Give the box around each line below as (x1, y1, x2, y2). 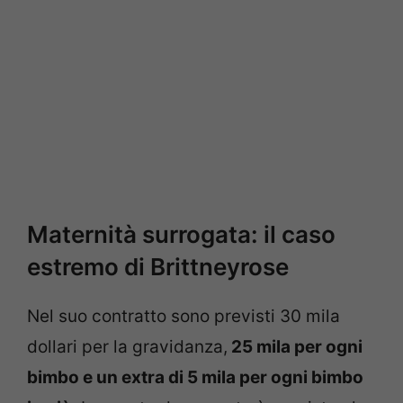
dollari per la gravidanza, (27, 336, 228, 358)
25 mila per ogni (228, 336, 363, 358)
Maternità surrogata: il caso (27, 220, 336, 249)
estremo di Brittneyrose (27, 253, 289, 282)
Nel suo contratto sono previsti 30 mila (27, 306, 340, 327)
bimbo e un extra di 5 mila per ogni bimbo (27, 367, 363, 389)
